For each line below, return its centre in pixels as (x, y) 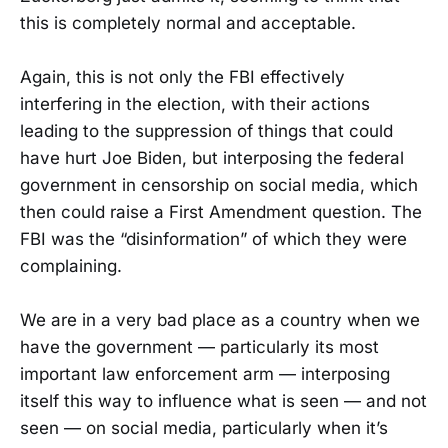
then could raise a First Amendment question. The (221, 212)
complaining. (71, 266)
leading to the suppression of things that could (206, 131)
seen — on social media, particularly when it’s (204, 428)
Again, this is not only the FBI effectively (182, 77)
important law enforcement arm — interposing (205, 374)
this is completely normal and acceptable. (188, 22)
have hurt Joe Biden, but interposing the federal (212, 158)
